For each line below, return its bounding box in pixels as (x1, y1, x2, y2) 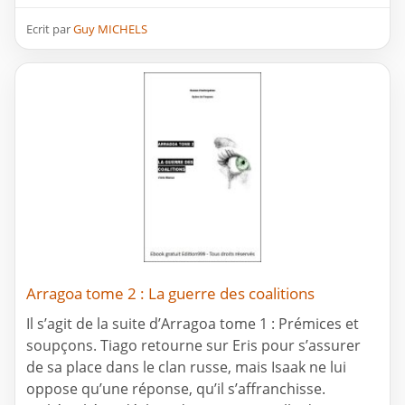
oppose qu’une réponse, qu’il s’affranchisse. (26, 379, 325, 400)
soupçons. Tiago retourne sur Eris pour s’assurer (26, 335, 361, 356)
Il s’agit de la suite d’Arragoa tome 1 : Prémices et (26, 314, 359, 334)
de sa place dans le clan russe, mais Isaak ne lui (26, 357, 346, 378)
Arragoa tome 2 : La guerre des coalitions (26, 283, 315, 305)
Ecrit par (26, 21, 73, 38)
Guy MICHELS (73, 21, 147, 38)
